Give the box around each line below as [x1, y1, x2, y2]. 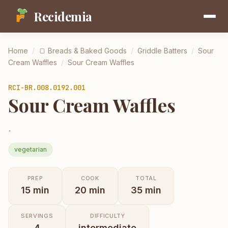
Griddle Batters [137, 46, 187, 55]
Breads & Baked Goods [48, 46, 127, 55]
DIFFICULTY [90, 212, 125, 219]
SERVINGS [21, 212, 53, 219]
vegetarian [14, 145, 47, 153]
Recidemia [34, 8, 92, 24]
